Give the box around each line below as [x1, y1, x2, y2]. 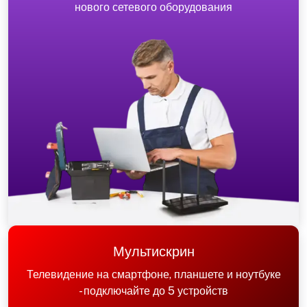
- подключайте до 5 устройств [79, 284, 228, 298]
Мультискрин [112, 243, 195, 260]
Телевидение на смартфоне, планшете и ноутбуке [26, 268, 281, 282]
